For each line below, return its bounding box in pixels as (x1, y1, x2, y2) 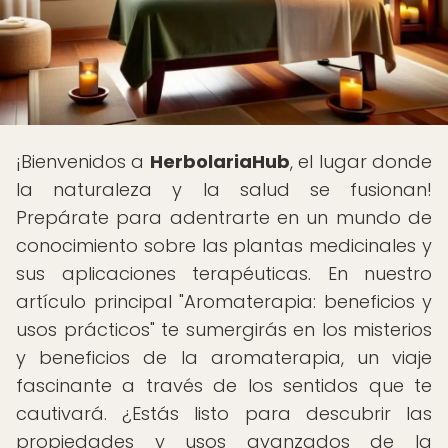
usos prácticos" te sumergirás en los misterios (16, 317, 432, 342)
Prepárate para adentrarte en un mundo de (16, 205, 432, 230)
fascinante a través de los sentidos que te (16, 373, 432, 398)
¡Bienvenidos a (16, 149, 150, 174)
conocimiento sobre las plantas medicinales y (16, 233, 432, 258)
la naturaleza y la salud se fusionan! (16, 177, 432, 202)
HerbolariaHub (149, 149, 290, 174)
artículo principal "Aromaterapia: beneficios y (16, 289, 432, 314)
